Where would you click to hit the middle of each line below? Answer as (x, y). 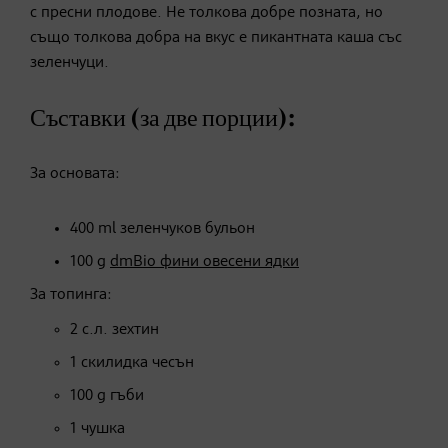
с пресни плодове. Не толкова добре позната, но (206, 12)
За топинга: (71, 294)
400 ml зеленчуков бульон (162, 228)
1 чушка (97, 428)
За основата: (75, 173)
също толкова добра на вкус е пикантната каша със (216, 37)
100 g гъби (107, 395)
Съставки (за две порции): (162, 118)
